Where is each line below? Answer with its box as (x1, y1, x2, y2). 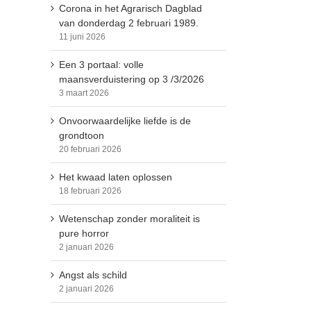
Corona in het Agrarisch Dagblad (59, 3, 202, 15)
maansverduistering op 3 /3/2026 (59, 74, 204, 85)
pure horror (59, 228, 109, 239)
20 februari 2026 (59, 144, 121, 155)
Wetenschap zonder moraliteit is (59, 213, 200, 225)
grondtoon (59, 130, 104, 142)
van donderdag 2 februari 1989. (59, 17, 199, 29)
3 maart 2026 (59, 88, 109, 99)
